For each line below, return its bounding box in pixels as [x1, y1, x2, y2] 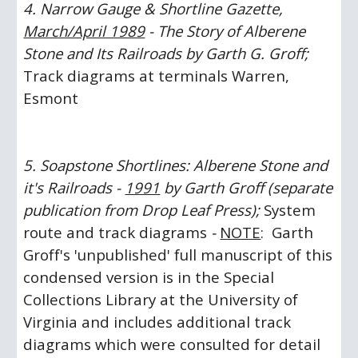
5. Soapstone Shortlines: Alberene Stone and [23, 155, 328, 175]
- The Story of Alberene [145, 21, 306, 41]
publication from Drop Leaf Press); [23, 200, 261, 220]
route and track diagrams [23, 222, 212, 242]
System [260, 200, 316, 220]
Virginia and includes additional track [23, 312, 292, 332]
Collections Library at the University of [23, 289, 299, 309]
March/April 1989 [23, 21, 145, 41]
